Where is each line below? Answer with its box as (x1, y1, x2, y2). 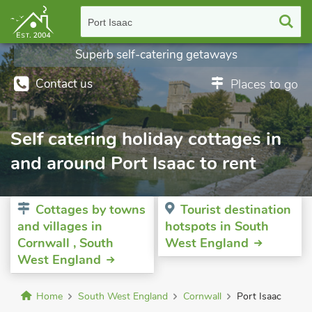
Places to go (231, 76, 298, 93)
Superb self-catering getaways (75, 47, 237, 63)
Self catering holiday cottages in (10, 127, 281, 151)
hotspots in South (165, 218, 269, 235)
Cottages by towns (36, 201, 146, 218)
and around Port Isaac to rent (10, 151, 256, 175)
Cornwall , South (17, 235, 114, 251)
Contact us (36, 76, 93, 92)
